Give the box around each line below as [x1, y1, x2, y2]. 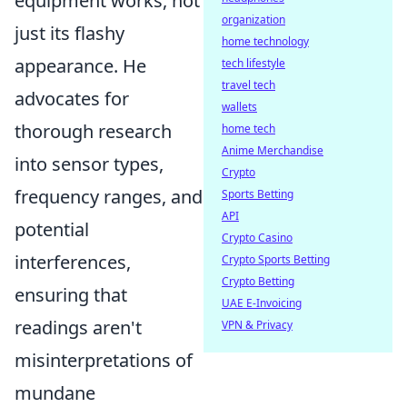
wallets [222, 99, 257, 114]
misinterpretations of [15, 347, 193, 372]
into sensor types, [15, 151, 164, 176]
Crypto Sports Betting [222, 252, 330, 267]
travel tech [222, 77, 275, 93]
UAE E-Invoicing [222, 295, 302, 311]
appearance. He [15, 53, 146, 78]
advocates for [15, 85, 129, 111]
